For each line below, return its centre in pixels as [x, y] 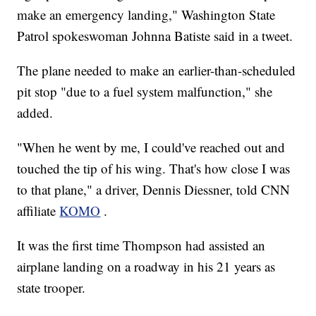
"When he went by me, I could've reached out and [151, 147]
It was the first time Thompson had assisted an [141, 245]
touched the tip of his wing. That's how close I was [154, 169]
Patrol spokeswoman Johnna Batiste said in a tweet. [155, 36]
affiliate [37, 211]
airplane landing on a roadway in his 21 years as [146, 267]
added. [35, 113]
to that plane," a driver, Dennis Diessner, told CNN [154, 190]
